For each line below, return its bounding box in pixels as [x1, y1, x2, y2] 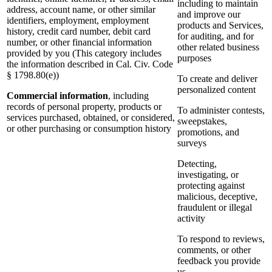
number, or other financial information [7, 37, 152, 48]
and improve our [177, 9, 240, 20]
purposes [177, 53, 211, 64]
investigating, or [177, 169, 239, 180]
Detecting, [177, 158, 217, 169]
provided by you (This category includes [7, 48, 161, 59]
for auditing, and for [177, 31, 254, 42]
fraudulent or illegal [177, 202, 252, 213]
